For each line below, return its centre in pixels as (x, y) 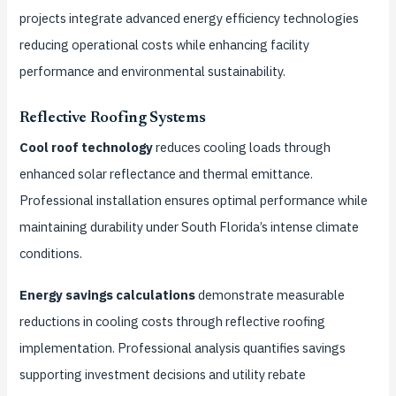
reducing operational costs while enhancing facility (164, 45)
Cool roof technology (86, 147)
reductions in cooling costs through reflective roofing (172, 321)
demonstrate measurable (270, 294)
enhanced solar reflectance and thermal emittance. (166, 173)
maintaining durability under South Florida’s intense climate (189, 226)
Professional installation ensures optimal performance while (193, 200)
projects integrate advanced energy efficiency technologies (189, 18)
